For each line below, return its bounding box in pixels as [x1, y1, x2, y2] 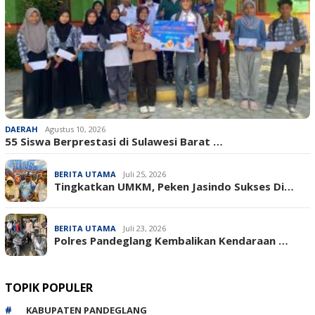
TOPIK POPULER [5, 279, 93, 295]
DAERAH [5, 123, 38, 134]
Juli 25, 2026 [123, 168, 166, 179]
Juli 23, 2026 [123, 222, 166, 233]
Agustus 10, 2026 [45, 123, 105, 134]
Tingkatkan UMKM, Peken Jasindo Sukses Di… [54, 179, 294, 193]
